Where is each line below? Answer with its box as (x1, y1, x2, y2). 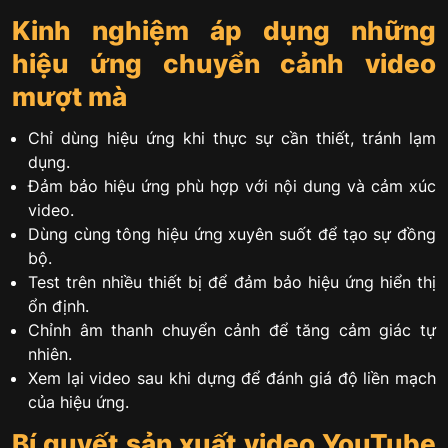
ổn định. (28, 296, 89, 317)
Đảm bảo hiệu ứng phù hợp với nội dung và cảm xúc (28, 176, 436, 197)
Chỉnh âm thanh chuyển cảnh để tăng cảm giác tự (28, 320, 436, 341)
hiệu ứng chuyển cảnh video (12, 48, 436, 80)
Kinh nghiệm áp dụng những (12, 15, 436, 47)
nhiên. (28, 344, 72, 365)
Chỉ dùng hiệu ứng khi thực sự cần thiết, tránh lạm (28, 128, 436, 149)
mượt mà (12, 81, 127, 113)
